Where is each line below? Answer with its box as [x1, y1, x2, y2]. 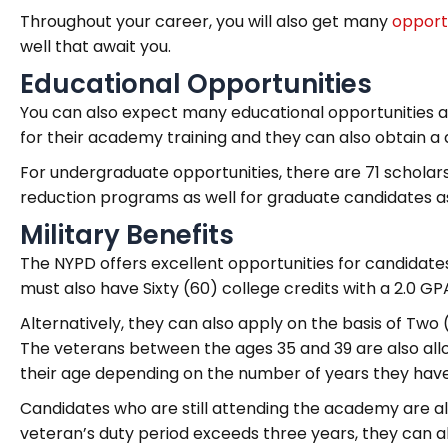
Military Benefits [20, 217, 234, 253]
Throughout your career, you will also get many [20, 10, 392, 33]
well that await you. [20, 35, 171, 58]
